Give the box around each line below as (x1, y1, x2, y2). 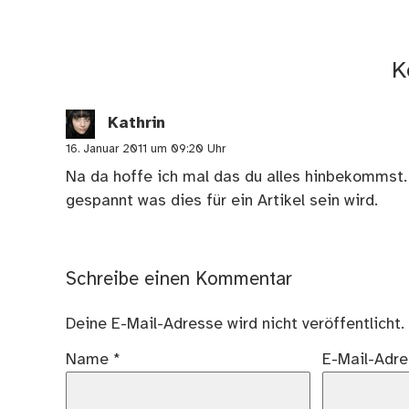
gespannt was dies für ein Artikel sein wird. (66, 192, 378, 209)
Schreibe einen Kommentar (66, 269, 292, 289)
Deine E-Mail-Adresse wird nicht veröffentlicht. (66, 316, 404, 333)
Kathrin (107, 115, 165, 132)
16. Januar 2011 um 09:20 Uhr (66, 142, 225, 155)
